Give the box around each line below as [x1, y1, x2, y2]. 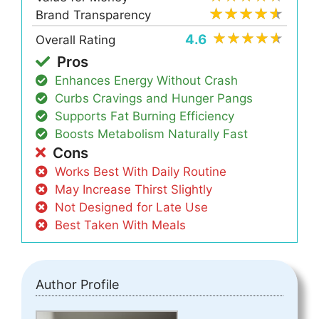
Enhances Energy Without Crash [55, 73, 239, 88]
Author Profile [36, 277, 119, 293]
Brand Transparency [36, 8, 152, 23]
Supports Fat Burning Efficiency [55, 108, 235, 123]
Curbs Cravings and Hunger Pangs [55, 90, 253, 105]
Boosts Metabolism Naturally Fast [55, 127, 249, 142]
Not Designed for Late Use [55, 200, 209, 215]
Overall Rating [36, 32, 116, 47]
